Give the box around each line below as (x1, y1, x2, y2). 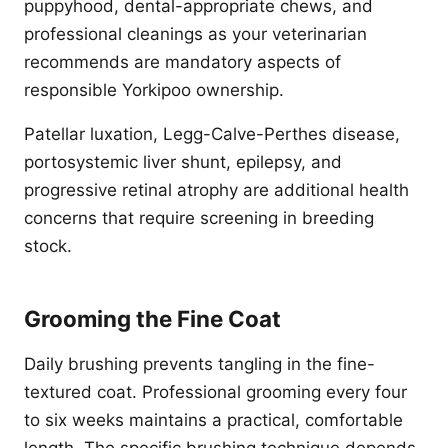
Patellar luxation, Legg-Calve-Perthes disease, (24, 124, 400, 144)
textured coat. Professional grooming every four (24, 382, 407, 402)
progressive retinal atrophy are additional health (24, 180, 409, 200)
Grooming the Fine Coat (24, 305, 281, 332)
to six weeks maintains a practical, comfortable (24, 410, 403, 430)
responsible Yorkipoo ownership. (24, 80, 284, 100)
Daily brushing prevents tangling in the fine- (24, 354, 375, 374)
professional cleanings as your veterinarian (24, 24, 367, 44)
